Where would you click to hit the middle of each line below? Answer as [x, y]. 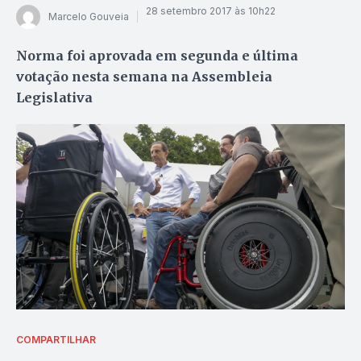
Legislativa [56, 97]
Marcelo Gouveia [89, 17]
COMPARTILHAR [56, 340]
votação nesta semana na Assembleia [144, 76]
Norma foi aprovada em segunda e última [157, 55]
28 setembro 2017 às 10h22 [211, 11]
